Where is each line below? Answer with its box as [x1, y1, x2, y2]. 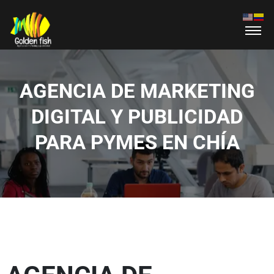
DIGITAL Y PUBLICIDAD [31, 105, 243, 129]
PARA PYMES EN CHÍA [34, 130, 240, 155]
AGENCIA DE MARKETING [19, 79, 255, 103]
